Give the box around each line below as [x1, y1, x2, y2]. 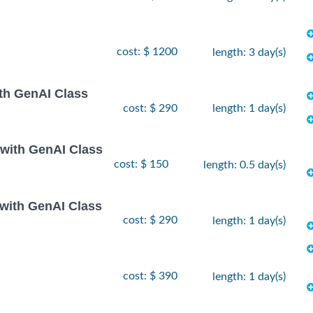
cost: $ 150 [114, 158, 168, 170]
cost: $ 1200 [117, 46, 177, 58]
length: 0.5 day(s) [203, 159, 286, 170]
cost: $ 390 [123, 270, 177, 282]
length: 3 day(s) [212, 47, 286, 59]
